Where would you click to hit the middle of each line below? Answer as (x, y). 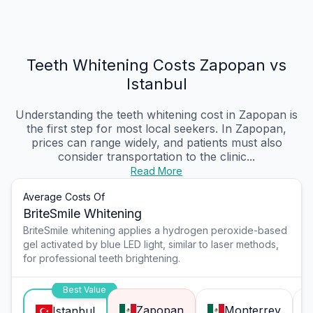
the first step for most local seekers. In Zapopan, (156, 128)
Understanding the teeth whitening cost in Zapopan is (156, 114)
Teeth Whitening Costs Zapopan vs (156, 65)
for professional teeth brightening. (102, 258)
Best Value (84, 289)
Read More (156, 170)
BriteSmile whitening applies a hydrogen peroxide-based (155, 230)
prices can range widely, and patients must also (156, 142)
